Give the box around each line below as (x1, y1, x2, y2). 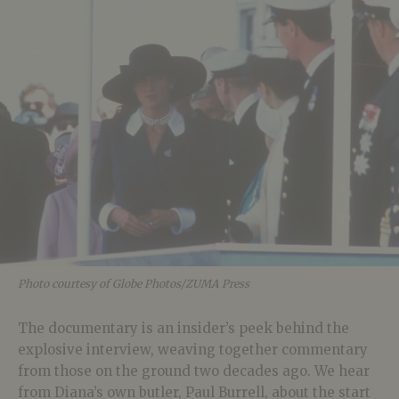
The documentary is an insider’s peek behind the (18, 319, 349, 337)
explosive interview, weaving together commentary (18, 340, 368, 358)
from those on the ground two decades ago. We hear (18, 362, 370, 379)
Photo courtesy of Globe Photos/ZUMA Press (18, 276, 249, 290)
